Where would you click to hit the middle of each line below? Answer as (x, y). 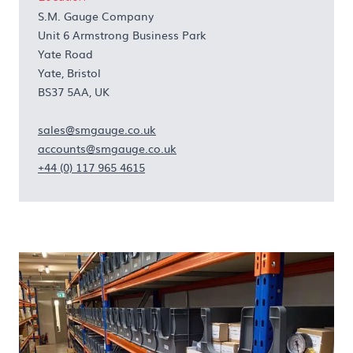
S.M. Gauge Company (96, 15)
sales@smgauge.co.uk (97, 129)
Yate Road (65, 53)
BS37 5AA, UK (74, 91)
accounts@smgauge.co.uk (107, 148)
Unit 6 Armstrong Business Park (122, 34)
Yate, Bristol (69, 72)
